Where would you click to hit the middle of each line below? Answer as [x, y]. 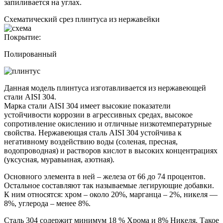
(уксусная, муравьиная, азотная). [59, 160]
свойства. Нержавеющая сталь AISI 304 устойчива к [93, 133]
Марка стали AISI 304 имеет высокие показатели [87, 106]
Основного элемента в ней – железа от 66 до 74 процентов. [105, 176]
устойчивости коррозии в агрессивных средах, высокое [98, 115]
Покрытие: [22, 37]
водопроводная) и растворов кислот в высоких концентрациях [111, 151]
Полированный [30, 54]
